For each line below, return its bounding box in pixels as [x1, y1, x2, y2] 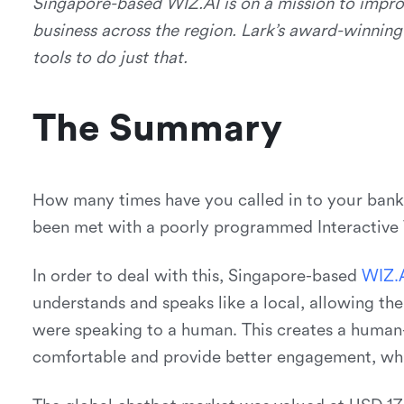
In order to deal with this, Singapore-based [32, 266, 362, 286]
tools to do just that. [32, 48, 188, 68]
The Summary [32, 107, 282, 151]
